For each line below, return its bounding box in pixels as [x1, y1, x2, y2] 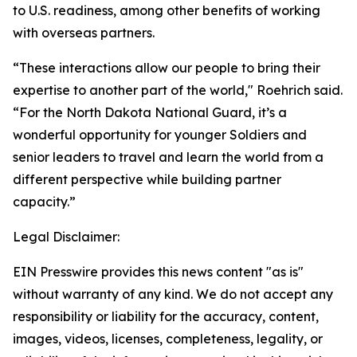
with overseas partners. [13, 25, 155, 41]
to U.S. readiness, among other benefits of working [13, 2, 320, 18]
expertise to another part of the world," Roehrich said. [13, 82, 343, 98]
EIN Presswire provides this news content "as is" [13, 264, 304, 280]
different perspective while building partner [13, 171, 281, 187]
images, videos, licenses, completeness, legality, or [13, 331, 323, 347]
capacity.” [13, 194, 76, 210]
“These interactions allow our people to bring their [13, 60, 320, 76]
